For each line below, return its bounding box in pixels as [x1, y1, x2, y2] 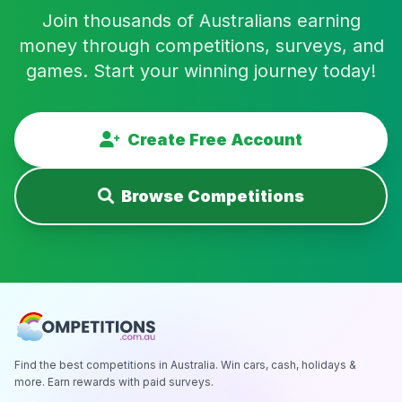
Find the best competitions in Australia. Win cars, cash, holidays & [14, 358, 356, 371]
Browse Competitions [121, 187, 304, 205]
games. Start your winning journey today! [26, 60, 376, 82]
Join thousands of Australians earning [41, 10, 361, 31]
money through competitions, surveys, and [18, 35, 384, 57]
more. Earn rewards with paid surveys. [14, 375, 214, 389]
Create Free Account [127, 130, 302, 149]
